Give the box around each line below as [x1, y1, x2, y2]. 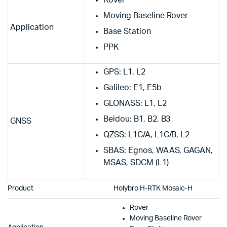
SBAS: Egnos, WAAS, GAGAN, [103, 146, 213, 155]
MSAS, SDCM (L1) [103, 158, 169, 167]
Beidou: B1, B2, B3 [103, 115, 171, 123]
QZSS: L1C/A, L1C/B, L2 [103, 130, 190, 139]
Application [10, 23, 54, 31]
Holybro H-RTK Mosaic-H [113, 184, 193, 192]
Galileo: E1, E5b [103, 83, 162, 92]
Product [8, 184, 33, 192]
